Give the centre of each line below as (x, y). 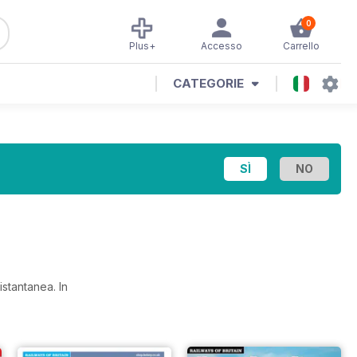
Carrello (301, 46)
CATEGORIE (208, 83)
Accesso (222, 46)
